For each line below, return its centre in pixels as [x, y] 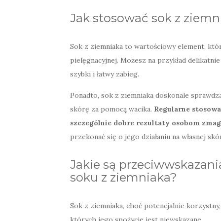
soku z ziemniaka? [124, 178]
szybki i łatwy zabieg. [105, 74]
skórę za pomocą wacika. [112, 109]
